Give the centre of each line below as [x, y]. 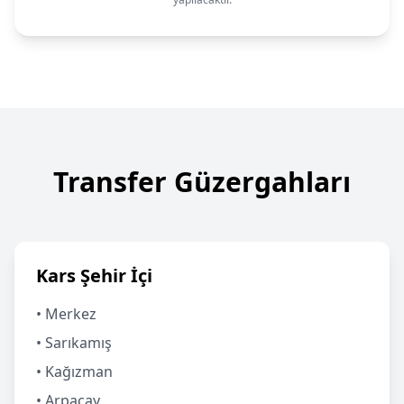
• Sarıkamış [74, 343]
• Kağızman [74, 372]
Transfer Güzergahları [202, 182]
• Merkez [66, 314]
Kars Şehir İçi [94, 275]
